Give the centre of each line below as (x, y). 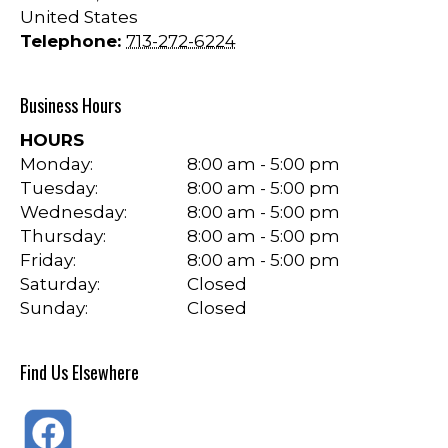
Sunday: (54, 308)
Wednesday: (73, 212)
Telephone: (73, 41)
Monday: (56, 164)
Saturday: (60, 284)
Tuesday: (59, 188)
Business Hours (70, 105)
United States (79, 17)
